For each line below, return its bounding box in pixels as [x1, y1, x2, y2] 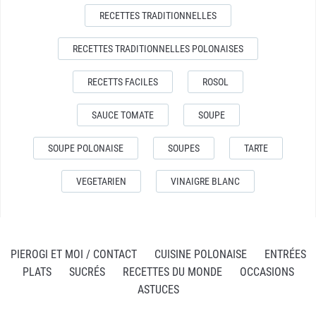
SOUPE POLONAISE [48, 142, 123, 154]
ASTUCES [137, 282, 179, 296]
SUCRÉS [68, 265, 105, 279]
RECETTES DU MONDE [122, 265, 222, 279]
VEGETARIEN [76, 175, 126, 187]
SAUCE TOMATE [91, 109, 154, 121]
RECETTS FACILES [87, 75, 158, 87]
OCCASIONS [239, 265, 294, 279]
